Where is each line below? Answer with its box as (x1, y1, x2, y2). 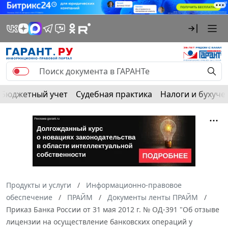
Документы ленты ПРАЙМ (107, 192, 198, 202)
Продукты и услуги (6, 180, 71, 190)
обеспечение (6, 192, 52, 202)
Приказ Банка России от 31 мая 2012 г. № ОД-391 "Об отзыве (6, 204, 219, 214)
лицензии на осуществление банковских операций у (6, 216, 192, 226)
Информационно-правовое (86, 180, 182, 190)
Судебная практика (76, 88, 152, 100)
